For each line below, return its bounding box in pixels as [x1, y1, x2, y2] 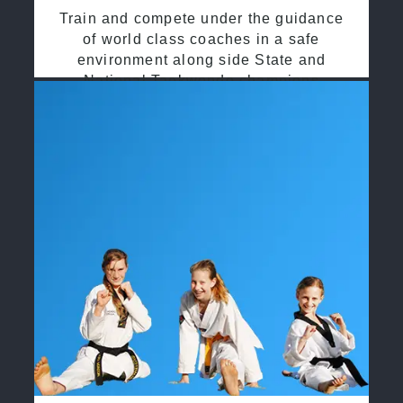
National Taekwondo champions [84, 72, 319, 88]
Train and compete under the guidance [58, 10, 345, 26]
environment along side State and [76, 51, 327, 67]
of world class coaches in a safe [83, 31, 320, 47]
